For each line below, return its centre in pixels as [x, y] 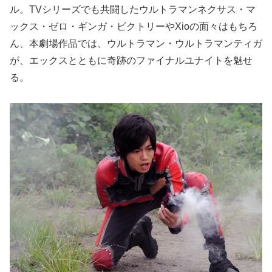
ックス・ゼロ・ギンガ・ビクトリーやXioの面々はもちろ [134, 26]
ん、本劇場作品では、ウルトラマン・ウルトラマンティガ [136, 43]
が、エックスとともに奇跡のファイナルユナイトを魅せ [131, 60]
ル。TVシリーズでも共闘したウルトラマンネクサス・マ [133, 9]
